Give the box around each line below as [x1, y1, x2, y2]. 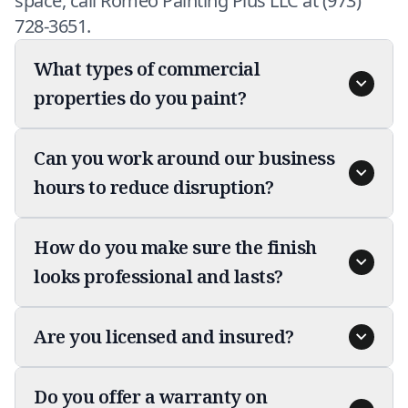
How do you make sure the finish [34, 235, 317, 260]
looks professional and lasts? [34, 264, 283, 289]
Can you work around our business [34, 146, 334, 170]
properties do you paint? [34, 86, 246, 110]
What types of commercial [34, 56, 260, 81]
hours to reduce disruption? [34, 175, 274, 199]
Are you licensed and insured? [34, 324, 294, 349]
